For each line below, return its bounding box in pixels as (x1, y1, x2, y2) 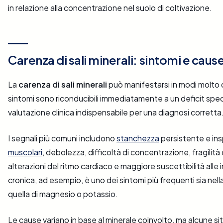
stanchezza (116, 133, 159, 144)
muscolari (8, 147, 42, 158)
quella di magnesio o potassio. (8, 189, 118, 200)
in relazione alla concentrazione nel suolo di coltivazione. (8, 2, 212, 13)
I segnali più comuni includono (8, 133, 116, 144)
